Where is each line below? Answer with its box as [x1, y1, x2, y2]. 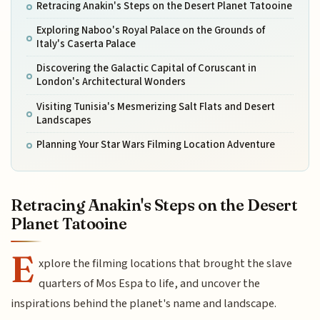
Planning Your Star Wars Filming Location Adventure [36, 137, 275, 153]
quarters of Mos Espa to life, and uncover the [39, 275, 261, 293]
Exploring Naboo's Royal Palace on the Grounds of [36, 23, 265, 39]
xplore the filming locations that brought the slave [39, 255, 293, 273]
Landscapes [36, 112, 91, 128]
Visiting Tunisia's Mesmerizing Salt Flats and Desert [36, 99, 275, 114]
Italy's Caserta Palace [36, 36, 136, 52]
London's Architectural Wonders [36, 74, 186, 90]
